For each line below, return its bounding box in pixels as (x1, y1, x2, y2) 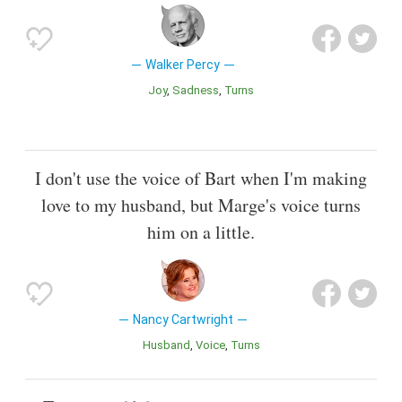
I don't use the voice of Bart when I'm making (35, 165, 367, 190)
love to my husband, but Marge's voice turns (41, 192, 361, 217)
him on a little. (147, 219, 255, 244)
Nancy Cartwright (132, 311, 233, 327)
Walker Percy (145, 57, 221, 72)
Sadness (180, 83, 219, 97)
